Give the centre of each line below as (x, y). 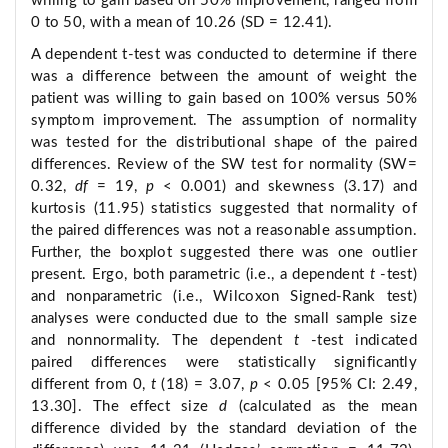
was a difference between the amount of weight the (224, 77)
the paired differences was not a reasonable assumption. (224, 231)
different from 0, (91, 385)
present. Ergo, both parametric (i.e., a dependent (200, 275)
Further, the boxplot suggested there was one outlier (224, 253)
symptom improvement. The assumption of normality (224, 121)
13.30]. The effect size (125, 407)
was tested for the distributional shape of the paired (224, 143)
